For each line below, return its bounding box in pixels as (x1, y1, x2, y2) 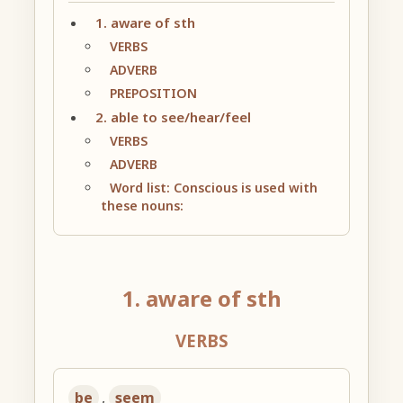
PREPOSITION (110, 84, 198, 102)
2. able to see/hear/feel (95, 107, 252, 126)
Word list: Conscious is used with (110, 178, 318, 196)
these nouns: (101, 196, 184, 214)
